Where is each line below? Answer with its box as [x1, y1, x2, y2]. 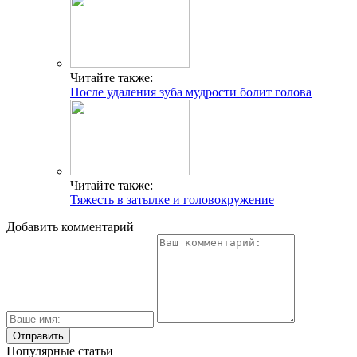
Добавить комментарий [6, 219, 134, 233]
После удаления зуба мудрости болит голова [70, 84, 312, 99]
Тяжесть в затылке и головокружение [70, 192, 274, 206]
